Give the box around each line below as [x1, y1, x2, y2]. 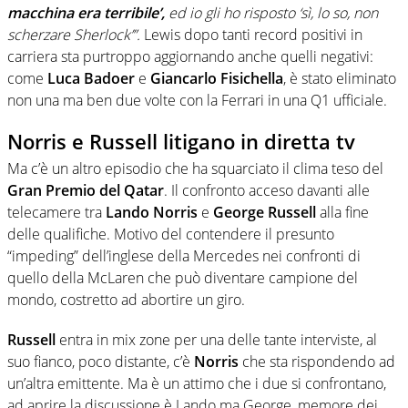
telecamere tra [7, 202, 106, 223]
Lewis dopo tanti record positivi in [140, 24, 362, 45]
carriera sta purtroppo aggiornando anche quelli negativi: [7, 46, 373, 66]
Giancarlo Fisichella [150, 67, 283, 88]
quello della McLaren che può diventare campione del [7, 268, 358, 289]
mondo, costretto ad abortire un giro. [7, 290, 245, 311]
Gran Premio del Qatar [7, 180, 164, 201]
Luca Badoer [47, 67, 135, 88]
